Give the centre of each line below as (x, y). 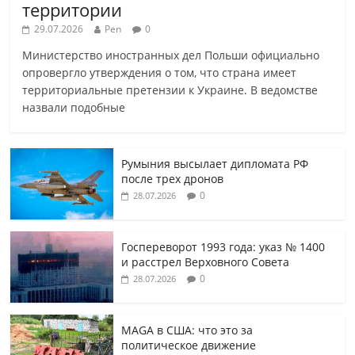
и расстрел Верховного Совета (206, 262)
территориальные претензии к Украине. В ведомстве (170, 90)
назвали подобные (74, 108)
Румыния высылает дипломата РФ (215, 164)
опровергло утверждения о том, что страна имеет (160, 73)
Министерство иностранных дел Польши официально (171, 55)
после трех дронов (173, 179)
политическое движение (189, 345)
